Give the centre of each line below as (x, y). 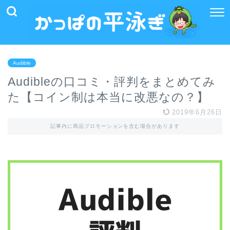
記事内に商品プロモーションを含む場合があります (115, 126)
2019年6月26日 (196, 112)
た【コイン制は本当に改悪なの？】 (108, 97)
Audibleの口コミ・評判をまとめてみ (112, 82)
